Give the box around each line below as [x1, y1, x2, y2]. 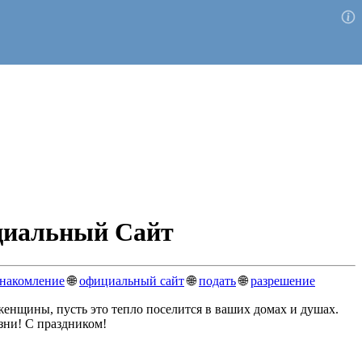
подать [199, 273, 236, 288]
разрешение [250, 273, 315, 288]
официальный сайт [79, 273, 184, 288]
